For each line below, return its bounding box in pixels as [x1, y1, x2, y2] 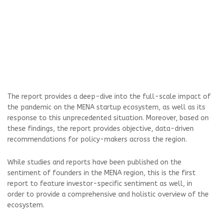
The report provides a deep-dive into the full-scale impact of [7, 92, 211, 101]
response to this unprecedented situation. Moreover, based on [7, 113, 209, 122]
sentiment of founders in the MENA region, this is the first [7, 168, 196, 177]
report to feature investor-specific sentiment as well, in [7, 179, 192, 188]
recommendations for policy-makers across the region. [7, 135, 187, 144]
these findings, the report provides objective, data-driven [7, 124, 194, 133]
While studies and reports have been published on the [7, 158, 182, 166]
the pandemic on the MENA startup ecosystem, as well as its [7, 103, 205, 111]
